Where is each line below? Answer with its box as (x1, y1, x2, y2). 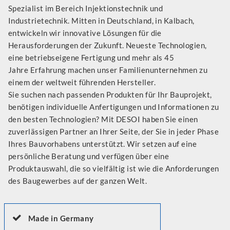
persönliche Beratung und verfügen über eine (8, 151, 169, 161)
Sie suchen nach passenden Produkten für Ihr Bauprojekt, (8, 90, 212, 99)
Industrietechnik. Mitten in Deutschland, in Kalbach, (8, 16, 195, 25)
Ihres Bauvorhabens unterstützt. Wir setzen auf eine (8, 139, 197, 148)
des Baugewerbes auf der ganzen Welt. (8, 176, 147, 185)
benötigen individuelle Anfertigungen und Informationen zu (8, 102, 219, 111)
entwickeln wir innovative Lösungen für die (8, 28, 162, 37)
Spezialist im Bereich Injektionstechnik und (8, 4, 163, 13)
